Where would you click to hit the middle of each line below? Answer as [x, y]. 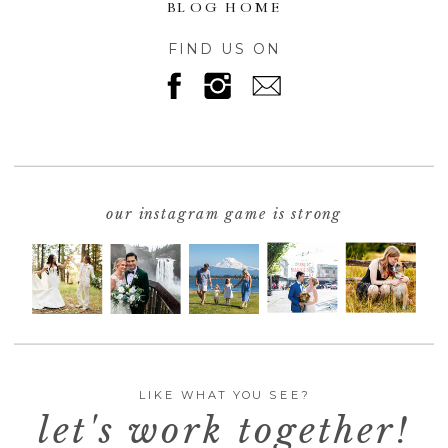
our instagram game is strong [224, 213]
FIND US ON [225, 48]
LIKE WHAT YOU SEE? [224, 394]
